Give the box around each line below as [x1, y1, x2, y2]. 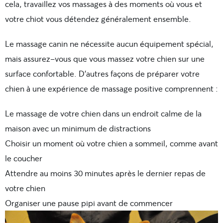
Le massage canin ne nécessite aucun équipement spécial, [5, 38, 214, 49]
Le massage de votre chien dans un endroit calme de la [5, 108, 202, 119]
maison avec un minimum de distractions [5, 123, 151, 134]
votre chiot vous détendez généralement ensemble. [5, 13, 191, 24]
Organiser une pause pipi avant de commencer [5, 198, 173, 209]
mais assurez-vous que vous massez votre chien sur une [5, 53, 205, 64]
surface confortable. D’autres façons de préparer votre [5, 68, 200, 79]
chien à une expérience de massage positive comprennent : [5, 83, 218, 94]
